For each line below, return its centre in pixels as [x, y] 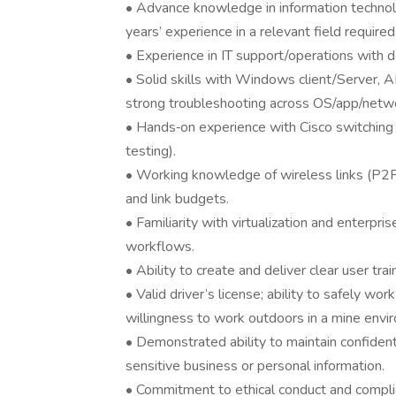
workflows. [160, 247]
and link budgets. [177, 199]
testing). [151, 151]
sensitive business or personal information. [255, 366]
